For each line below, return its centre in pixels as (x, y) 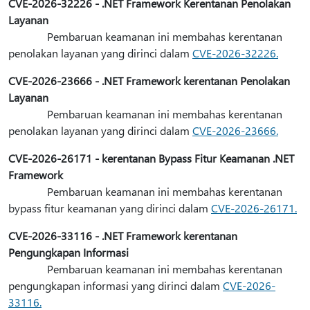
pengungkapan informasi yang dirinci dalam (116, 285)
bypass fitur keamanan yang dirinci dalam (110, 208)
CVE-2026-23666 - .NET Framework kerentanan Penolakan (149, 81)
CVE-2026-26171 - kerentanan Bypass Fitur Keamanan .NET (151, 158)
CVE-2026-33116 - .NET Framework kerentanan (123, 236)
